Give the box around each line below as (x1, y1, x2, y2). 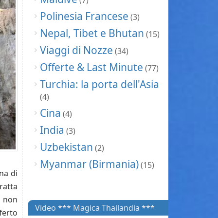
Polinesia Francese (40, 9, 128, 23)
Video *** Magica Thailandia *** (35, 202, 155, 214)
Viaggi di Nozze (40, 43, 113, 57)
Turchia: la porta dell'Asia (40, 77, 159, 91)
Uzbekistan (40, 140, 93, 154)
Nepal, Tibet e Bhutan (40, 26, 144, 40)
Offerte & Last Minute (40, 60, 143, 74)
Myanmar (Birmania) (40, 157, 139, 171)
